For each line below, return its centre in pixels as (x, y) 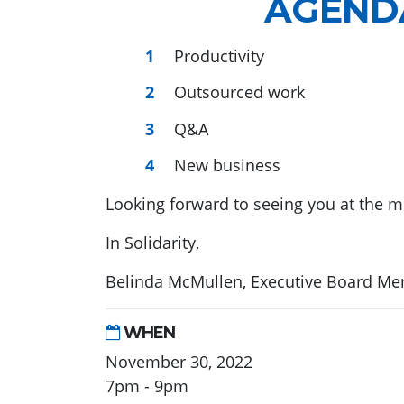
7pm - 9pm (147, 386)
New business (227, 165)
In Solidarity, (152, 243)
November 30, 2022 (179, 362)
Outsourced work (239, 92)
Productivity (219, 55)
